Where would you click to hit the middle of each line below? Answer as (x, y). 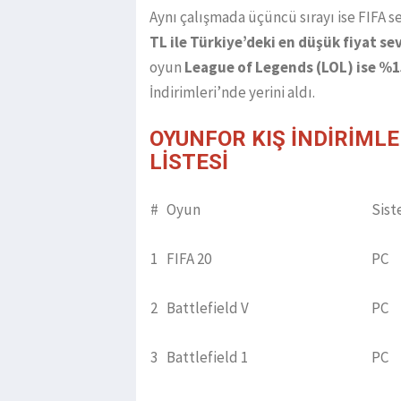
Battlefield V (208, 308)
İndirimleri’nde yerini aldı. (232, 93)
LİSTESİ (189, 162)
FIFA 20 (189, 259)
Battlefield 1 (207, 358)
